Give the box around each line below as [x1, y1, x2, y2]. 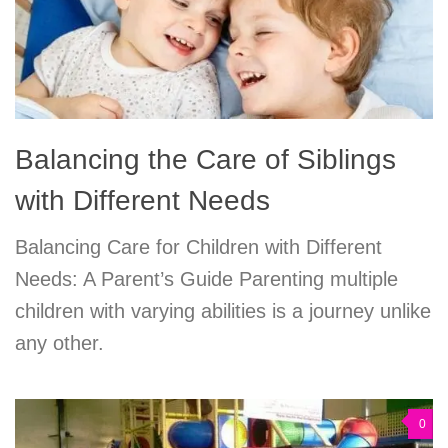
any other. [15, 331, 104, 354]
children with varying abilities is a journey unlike [15, 299, 431, 322]
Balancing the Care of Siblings [15, 143, 396, 175]
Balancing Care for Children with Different [15, 235, 382, 258]
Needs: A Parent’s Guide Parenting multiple [15, 267, 398, 290]
